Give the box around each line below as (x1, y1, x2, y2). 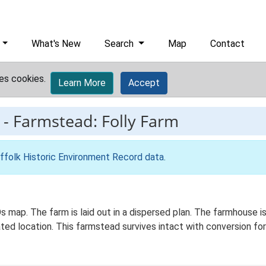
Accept (128, 77, 160, 88)
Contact (210, 38, 245, 49)
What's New (31, 38, 81, 49)
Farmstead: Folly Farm (13, 110, 179, 132)
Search (104, 38, 137, 49)
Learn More (58, 77, 106, 88)
